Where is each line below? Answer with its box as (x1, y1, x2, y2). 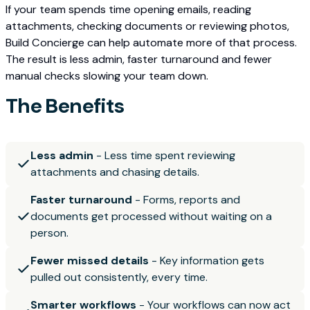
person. (30, 225, 69, 240)
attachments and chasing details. (30, 164, 199, 179)
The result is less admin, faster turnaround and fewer (6, 51, 272, 66)
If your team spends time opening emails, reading (6, 1, 251, 17)
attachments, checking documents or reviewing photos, (6, 18, 289, 33)
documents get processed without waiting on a (30, 208, 272, 224)
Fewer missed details (30, 253, 149, 268)
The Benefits (6, 92, 124, 119)
